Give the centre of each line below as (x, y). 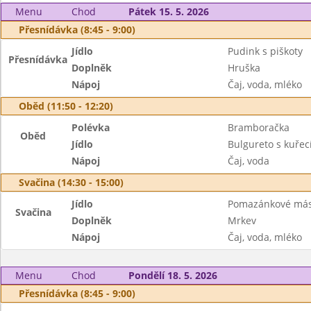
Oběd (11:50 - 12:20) (66, 106)
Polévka (91, 127)
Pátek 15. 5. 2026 (168, 11)
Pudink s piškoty (265, 51)
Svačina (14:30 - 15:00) (71, 182)
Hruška (244, 68)
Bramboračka (258, 127)
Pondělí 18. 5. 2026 (173, 275)
